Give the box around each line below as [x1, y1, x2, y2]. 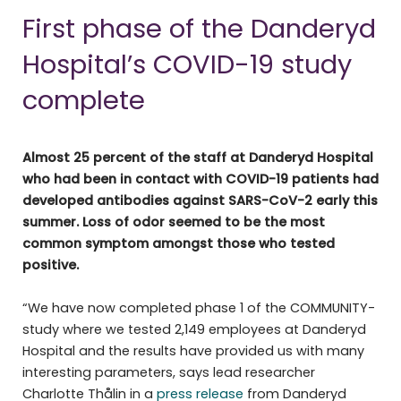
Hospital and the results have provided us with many [21, 342, 364, 361]
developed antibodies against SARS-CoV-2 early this [21, 192, 378, 210]
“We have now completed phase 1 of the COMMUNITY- [21, 299, 375, 318]
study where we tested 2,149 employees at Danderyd [21, 320, 366, 339]
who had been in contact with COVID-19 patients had [21, 170, 379, 189]
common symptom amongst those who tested [21, 235, 335, 253]
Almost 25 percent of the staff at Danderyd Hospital [21, 149, 373, 167]
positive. [21, 256, 79, 275]
